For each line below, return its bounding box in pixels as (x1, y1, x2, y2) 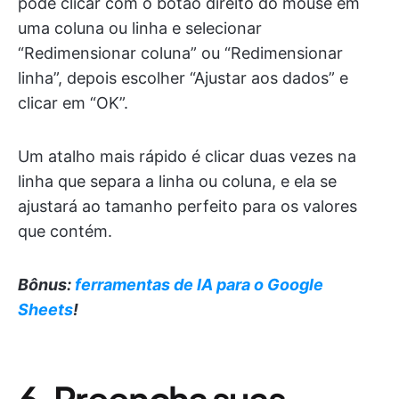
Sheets (18, 300, 73, 320)
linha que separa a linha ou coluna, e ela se (18, 172, 337, 191)
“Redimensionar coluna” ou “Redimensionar (18, 44, 343, 63)
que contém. (18, 222, 112, 241)
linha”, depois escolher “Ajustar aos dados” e (18, 69, 348, 88)
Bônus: (18, 275, 75, 295)
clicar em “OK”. (18, 94, 128, 113)
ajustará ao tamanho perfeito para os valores (18, 197, 357, 216)
